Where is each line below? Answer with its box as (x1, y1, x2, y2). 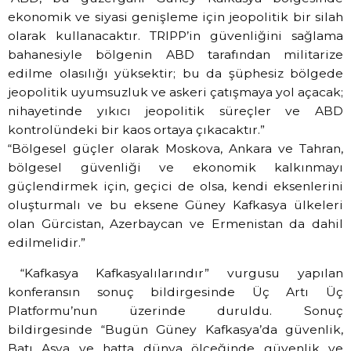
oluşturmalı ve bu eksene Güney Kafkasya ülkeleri (8, 197, 343, 213)
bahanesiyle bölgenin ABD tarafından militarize (8, 47, 343, 63)
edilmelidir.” (8, 235, 85, 251)
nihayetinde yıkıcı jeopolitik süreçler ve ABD (8, 103, 343, 119)
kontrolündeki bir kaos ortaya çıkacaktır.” (8, 122, 265, 138)
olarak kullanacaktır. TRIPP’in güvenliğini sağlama (8, 28, 343, 44)
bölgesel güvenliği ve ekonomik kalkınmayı (8, 160, 343, 175)
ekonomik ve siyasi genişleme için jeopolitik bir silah (8, 9, 343, 25)
